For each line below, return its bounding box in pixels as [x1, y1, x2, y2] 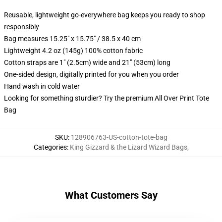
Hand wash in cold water [4, 82, 80, 90]
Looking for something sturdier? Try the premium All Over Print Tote [4, 94, 209, 102]
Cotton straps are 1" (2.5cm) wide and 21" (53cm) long [4, 58, 170, 66]
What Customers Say [64, 189, 158, 201]
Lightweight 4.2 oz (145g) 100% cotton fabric [4, 47, 143, 55]
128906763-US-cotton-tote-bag [70, 133, 167, 141]
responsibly [4, 23, 39, 31]
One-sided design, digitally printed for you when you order [4, 70, 179, 78]
